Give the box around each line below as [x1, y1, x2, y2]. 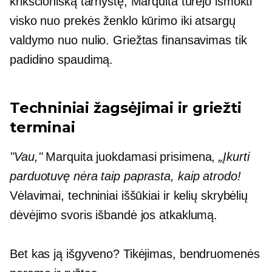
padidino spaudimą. [10, 53, 114, 66]
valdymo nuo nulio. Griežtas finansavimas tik [10, 33, 247, 47]
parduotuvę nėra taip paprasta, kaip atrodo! [10, 169, 241, 183]
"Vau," [10, 150, 42, 163]
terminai [10, 118, 75, 136]
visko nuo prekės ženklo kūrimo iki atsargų [10, 14, 236, 27]
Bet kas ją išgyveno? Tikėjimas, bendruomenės [10, 247, 260, 260]
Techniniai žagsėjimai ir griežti [10, 99, 242, 117]
